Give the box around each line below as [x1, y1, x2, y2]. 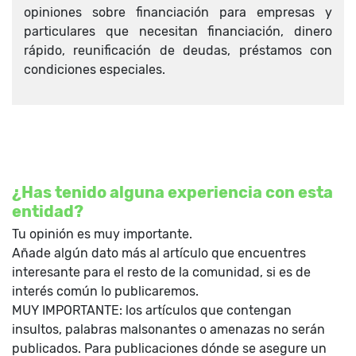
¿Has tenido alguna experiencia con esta [12, 182, 333, 202]
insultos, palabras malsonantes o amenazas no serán [12, 321, 325, 337]
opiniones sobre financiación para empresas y [24, 4, 332, 20]
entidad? [12, 201, 83, 221]
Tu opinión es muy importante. [12, 226, 192, 242]
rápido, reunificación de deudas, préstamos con [24, 42, 332, 58]
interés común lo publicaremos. [12, 283, 199, 299]
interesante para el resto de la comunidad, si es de [12, 264, 311, 280]
